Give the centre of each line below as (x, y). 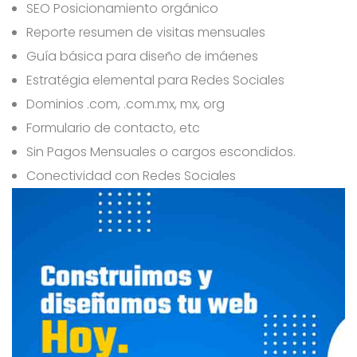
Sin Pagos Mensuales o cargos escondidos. (161, 151)
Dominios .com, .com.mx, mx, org (126, 104)
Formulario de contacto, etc (114, 127)
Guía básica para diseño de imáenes (143, 56)
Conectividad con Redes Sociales (131, 175)
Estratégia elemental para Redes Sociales (156, 80)
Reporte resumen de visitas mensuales (146, 32)
